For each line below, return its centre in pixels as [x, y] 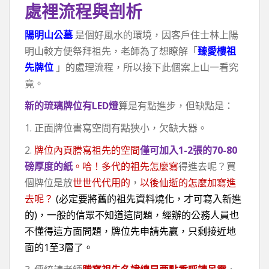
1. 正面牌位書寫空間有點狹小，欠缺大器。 [116, 128]
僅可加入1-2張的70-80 [189, 150]
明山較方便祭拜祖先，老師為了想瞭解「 [111, 51]
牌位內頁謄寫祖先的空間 [87, 150]
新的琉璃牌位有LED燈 [71, 105]
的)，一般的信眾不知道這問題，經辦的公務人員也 [132, 215]
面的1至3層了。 [59, 247]
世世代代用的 [101, 182]
